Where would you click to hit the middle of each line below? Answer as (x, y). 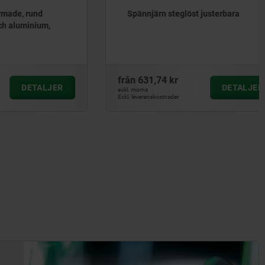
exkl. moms (104, 90)
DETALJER (214, 88)
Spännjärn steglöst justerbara (155, 14)
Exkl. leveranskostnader (119, 97)
